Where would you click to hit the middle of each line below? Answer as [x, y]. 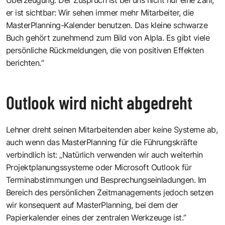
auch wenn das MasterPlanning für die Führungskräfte [102, 142]
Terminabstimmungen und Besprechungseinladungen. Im [106, 180]
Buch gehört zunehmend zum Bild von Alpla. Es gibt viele [108, 37]
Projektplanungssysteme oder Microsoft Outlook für [99, 167]
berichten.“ [25, 63]
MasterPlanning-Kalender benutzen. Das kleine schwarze [107, 25]
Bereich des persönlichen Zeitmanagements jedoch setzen [110, 192]
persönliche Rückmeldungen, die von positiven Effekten [105, 50]
